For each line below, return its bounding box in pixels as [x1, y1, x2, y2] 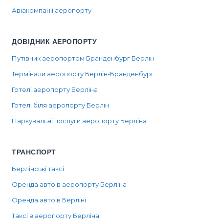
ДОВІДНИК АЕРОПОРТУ [12, 37, 97, 46]
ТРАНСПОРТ [12, 147, 56, 156]
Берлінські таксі [12, 164, 64, 173]
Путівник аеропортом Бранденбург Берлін [12, 54, 154, 62]
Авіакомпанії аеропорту [12, 6, 91, 14]
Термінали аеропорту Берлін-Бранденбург [12, 69, 154, 78]
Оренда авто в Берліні [12, 196, 86, 204]
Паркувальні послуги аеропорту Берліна [12, 116, 147, 125]
